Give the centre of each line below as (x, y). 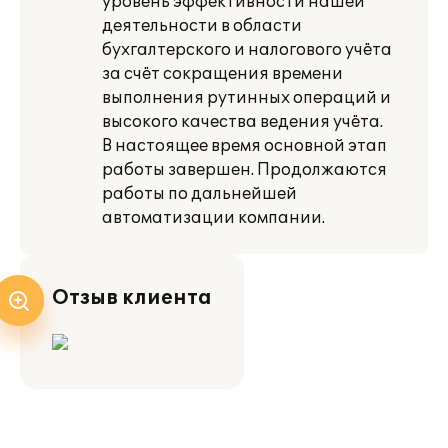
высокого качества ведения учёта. (242, 122)
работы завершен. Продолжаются (244, 170)
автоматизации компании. (213, 218)
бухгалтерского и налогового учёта (247, 50)
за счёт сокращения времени (222, 74)
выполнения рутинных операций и (246, 98)
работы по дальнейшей (199, 194)
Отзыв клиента (132, 298)
